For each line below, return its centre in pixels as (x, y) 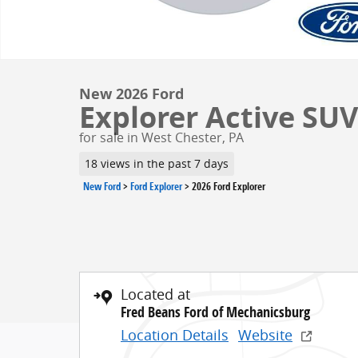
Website (265, 334)
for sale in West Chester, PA (161, 137)
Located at (155, 294)
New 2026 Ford (131, 94)
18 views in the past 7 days (156, 163)
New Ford (102, 186)
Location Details (175, 334)
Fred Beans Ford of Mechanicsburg (215, 312)
